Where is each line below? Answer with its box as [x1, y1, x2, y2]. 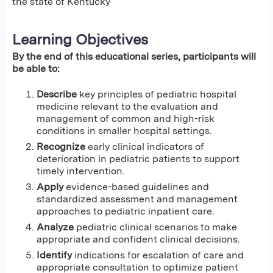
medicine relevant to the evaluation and [37, 101, 218, 113]
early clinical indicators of [85, 141, 204, 153]
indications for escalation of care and [72, 249, 244, 261]
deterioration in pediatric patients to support [37, 153, 239, 165]
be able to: [12, 62, 60, 74]
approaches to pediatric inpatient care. [37, 205, 214, 218]
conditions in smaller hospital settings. [37, 125, 212, 137]
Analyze [37, 221, 74, 233]
